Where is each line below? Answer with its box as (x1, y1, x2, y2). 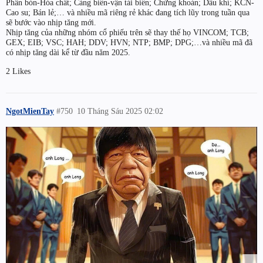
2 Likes (6, 66, 31, 76)
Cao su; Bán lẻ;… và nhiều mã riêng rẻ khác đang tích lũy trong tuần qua (6, 8, 249, 18)
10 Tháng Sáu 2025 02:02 (77, 106, 164, 116)
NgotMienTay (6, 106, 54, 116)
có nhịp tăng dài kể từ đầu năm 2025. (6, 48, 130, 58)
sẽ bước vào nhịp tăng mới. (6, 18, 96, 28)
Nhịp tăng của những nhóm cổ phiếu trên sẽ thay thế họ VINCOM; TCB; (6, 28, 249, 38)
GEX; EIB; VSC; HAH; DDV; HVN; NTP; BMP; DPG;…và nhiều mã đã (6, 38, 252, 48)
